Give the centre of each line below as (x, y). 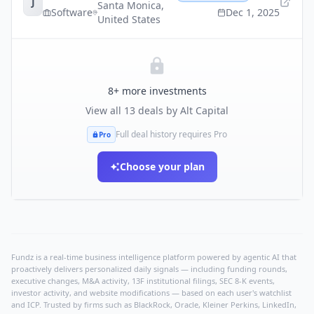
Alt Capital (204, 110)
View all (105, 110)
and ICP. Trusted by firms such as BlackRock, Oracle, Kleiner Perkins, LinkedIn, (154, 305)
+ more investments (160, 91)
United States (129, 19)
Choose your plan (162, 166)
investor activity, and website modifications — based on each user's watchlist (151, 293)
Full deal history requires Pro (172, 134)
